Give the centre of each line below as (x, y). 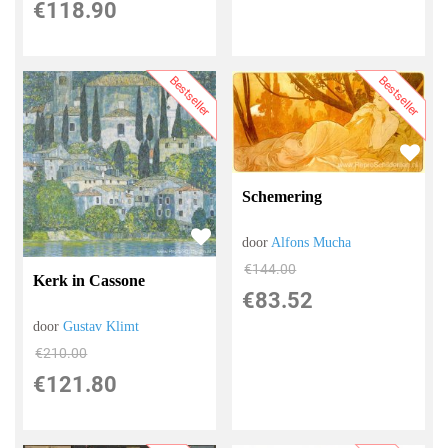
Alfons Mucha (311, 242)
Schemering (282, 196)
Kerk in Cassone (89, 281)
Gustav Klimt (101, 327)
